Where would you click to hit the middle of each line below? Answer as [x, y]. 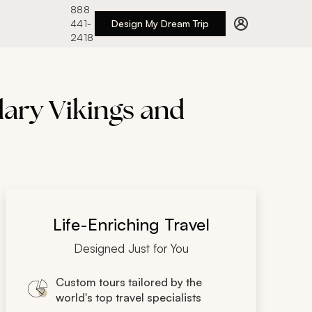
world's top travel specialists [128, 297]
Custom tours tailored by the [129, 282]
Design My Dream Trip [160, 23]
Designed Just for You [131, 248]
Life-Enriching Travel [131, 224]
